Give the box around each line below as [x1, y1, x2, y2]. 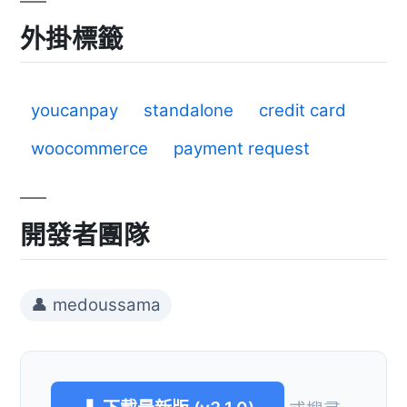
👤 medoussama [31, 293, 161, 315]
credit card [259, 100, 346, 122]
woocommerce [31, 138, 148, 160]
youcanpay [31, 100, 118, 122]
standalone [144, 100, 233, 122]
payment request [174, 138, 310, 160]
